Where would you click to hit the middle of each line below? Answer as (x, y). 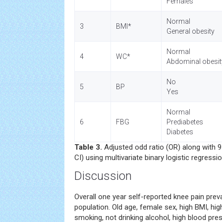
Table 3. (88, 147)
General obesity (191, 31)
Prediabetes (185, 122)
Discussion (103, 176)
